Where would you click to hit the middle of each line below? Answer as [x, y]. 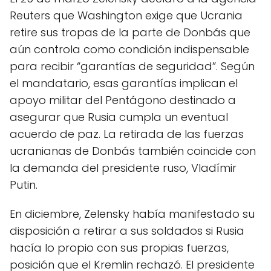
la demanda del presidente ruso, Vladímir [123, 168]
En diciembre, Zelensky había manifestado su [132, 214]
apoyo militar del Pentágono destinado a [123, 100]
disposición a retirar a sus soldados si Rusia [127, 231]
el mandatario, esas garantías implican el [124, 83]
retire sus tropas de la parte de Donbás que [130, 32]
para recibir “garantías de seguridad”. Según [132, 66]
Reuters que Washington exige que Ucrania [126, 15]
